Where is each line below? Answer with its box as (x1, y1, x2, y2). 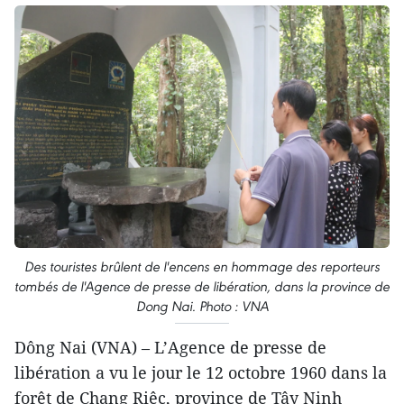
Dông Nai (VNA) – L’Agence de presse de (14, 335, 326, 358)
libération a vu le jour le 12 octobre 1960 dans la (14, 361, 387, 383)
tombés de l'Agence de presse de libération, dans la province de (14, 277, 390, 295)
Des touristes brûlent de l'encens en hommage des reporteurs (24, 257, 380, 275)
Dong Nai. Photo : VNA (135, 297, 269, 315)
